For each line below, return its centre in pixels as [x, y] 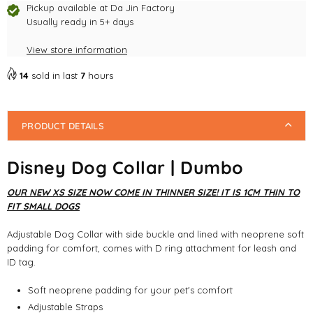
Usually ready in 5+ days [80, 22]
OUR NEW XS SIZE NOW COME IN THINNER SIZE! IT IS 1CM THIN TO [153, 192]
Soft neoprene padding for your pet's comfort [130, 290]
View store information [77, 50]
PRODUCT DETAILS [63, 126]
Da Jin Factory [143, 8]
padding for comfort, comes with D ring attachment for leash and [152, 248]
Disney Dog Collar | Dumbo [125, 167]
